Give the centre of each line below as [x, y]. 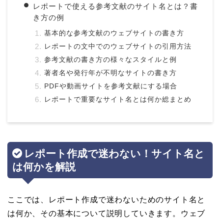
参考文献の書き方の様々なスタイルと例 [110, 60]
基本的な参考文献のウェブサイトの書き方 [114, 33]
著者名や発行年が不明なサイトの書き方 [110, 73]
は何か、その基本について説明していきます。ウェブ [107, 214]
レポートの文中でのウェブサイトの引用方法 [118, 46]
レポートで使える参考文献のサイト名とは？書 [115, 6]
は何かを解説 [44, 167]
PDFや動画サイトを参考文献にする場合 [111, 86]
